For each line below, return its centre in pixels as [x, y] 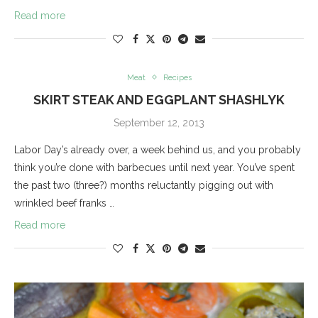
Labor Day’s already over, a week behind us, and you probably [158, 149]
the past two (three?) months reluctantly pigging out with [144, 185]
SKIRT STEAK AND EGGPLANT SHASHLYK [159, 99]
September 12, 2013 [159, 122]
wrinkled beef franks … [64, 203]
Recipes [177, 77]
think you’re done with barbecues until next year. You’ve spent [154, 167]
